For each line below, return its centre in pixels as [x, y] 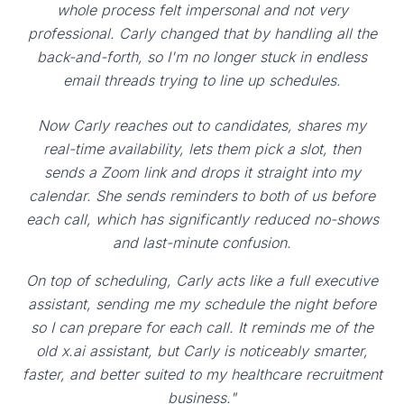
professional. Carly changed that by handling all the [202, 34]
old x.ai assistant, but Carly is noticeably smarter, [202, 351]
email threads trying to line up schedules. [202, 81]
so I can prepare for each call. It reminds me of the [202, 328]
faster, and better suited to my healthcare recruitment [202, 375]
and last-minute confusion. [202, 243]
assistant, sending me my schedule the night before [202, 304]
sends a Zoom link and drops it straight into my [202, 173]
